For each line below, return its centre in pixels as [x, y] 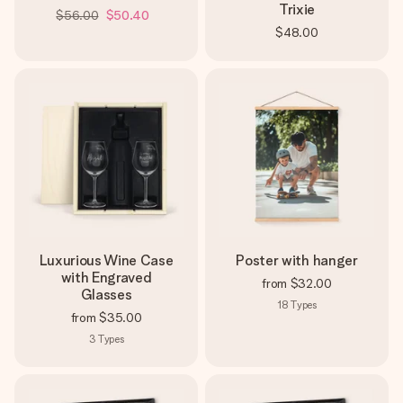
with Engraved [106, 278]
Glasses [106, 295]
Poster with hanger [297, 260]
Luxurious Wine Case [106, 260]
